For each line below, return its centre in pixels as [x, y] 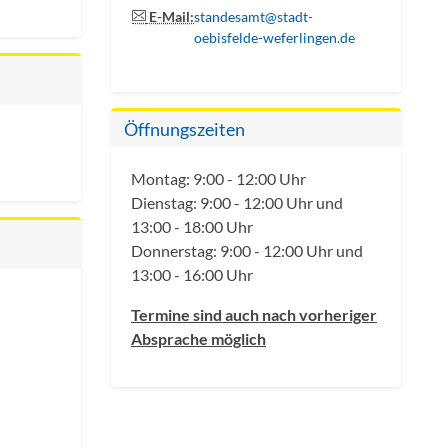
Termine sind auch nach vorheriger [254, 315]
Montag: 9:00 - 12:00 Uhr [218, 179]
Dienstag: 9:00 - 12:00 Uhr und [237, 203]
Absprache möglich [198, 339]
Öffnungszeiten [184, 129]
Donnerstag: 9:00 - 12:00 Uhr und [247, 251]
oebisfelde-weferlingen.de [274, 38]
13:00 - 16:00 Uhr [192, 275]
